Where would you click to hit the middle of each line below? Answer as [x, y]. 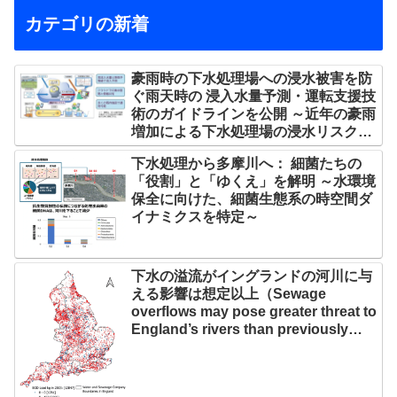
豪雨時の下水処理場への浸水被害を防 [252, 79]
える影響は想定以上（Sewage [229, 294]
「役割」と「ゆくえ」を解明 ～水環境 [254, 182]
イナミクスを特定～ [195, 217]
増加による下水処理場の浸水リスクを [252, 132]
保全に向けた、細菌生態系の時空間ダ [252, 199]
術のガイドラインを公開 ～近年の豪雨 [254, 114]
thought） [165, 347]
